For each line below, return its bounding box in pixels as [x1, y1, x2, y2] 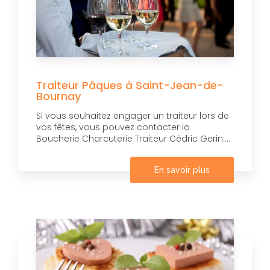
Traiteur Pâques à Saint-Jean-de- [36, 78, 224, 93]
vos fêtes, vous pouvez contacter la [36, 121, 190, 134]
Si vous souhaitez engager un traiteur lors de [36, 110, 229, 122]
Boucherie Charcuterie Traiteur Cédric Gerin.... [36, 133, 230, 145]
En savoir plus [154, 165, 210, 175]
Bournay [36, 89, 81, 104]
